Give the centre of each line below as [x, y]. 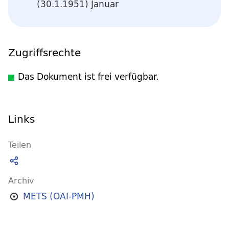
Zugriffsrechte [44, 52]
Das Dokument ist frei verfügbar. [88, 76]
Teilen [20, 144]
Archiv [21, 180]
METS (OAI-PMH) [59, 196]
